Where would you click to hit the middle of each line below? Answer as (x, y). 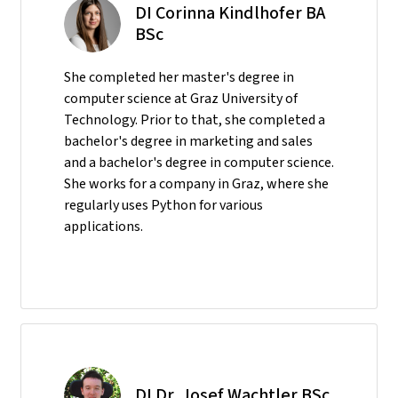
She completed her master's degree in (179, 76)
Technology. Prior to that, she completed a (195, 119)
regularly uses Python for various (163, 204)
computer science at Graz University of (181, 98)
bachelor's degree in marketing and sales (188, 140)
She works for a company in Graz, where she (196, 183)
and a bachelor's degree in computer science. (199, 162)
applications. (103, 226)
